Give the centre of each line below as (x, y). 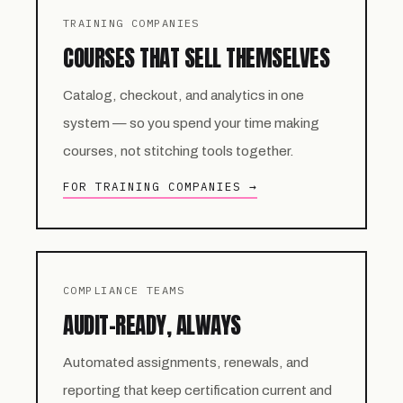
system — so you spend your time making (191, 122)
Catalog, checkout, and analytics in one (184, 94)
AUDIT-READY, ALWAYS (152, 325)
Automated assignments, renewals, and (186, 362)
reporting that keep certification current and (197, 390)
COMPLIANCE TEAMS (124, 290)
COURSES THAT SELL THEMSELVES (196, 58)
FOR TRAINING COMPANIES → (160, 186)
